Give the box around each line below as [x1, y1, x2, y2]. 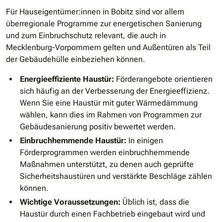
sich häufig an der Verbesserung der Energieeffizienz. [20, 86, 210, 96]
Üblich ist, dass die [120, 197, 189, 207]
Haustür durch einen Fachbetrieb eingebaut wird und [20, 209, 205, 219]
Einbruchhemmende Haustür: [20, 136, 126, 146]
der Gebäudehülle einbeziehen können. [6, 55, 145, 64]
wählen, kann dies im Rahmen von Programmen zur [20, 110, 202, 120]
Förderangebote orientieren [114, 74, 213, 84]
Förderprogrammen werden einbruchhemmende [20, 148, 190, 158]
